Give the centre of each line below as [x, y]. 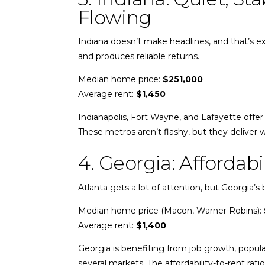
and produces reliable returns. [139, 56]
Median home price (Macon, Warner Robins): [171, 211]
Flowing [115, 17]
